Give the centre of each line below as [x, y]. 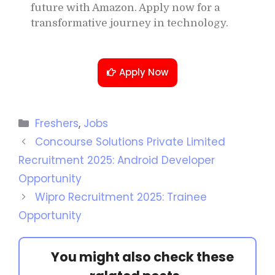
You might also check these [142, 257]
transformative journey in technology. [130, 23]
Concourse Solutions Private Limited [130, 142]
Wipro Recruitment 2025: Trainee [121, 197]
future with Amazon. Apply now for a [125, 7]
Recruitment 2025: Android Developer [117, 160]
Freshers [57, 123]
